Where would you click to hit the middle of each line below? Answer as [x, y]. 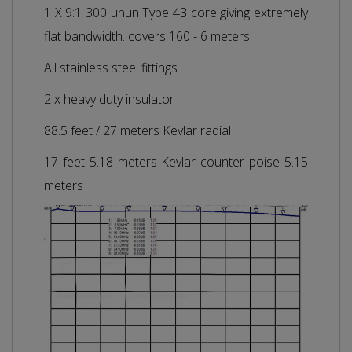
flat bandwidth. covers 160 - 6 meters [147, 36]
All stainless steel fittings [111, 67]
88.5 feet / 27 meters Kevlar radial [137, 130]
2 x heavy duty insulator [109, 99]
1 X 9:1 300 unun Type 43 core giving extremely [176, 12]
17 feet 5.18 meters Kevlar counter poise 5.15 [176, 161]
